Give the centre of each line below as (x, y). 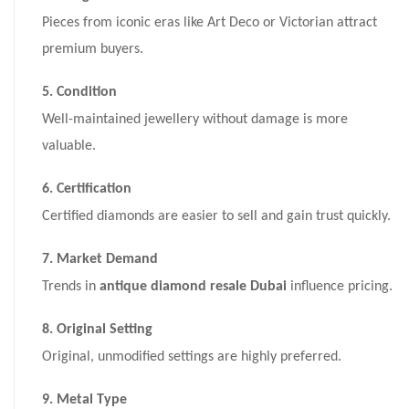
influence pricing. (340, 287)
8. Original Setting (97, 330)
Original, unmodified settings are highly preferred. (192, 357)
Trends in (71, 287)
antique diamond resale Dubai (193, 287)
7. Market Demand (100, 260)
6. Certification (87, 189)
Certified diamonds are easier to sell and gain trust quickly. (216, 217)
